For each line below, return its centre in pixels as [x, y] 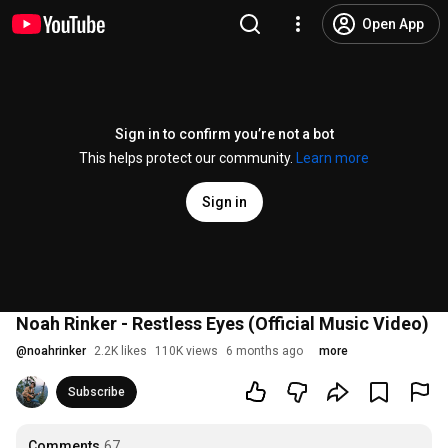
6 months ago [264, 351]
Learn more [332, 158]
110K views [186, 351]
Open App [393, 24]
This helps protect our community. [187, 158]
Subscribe [96, 392]
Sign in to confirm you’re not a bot [224, 134]
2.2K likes [120, 351]
